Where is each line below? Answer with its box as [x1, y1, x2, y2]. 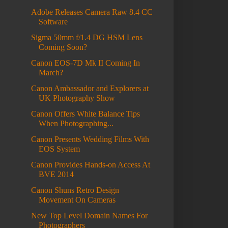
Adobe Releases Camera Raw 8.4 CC [31, 8, 153, 17]
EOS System [38, 145, 80, 154]
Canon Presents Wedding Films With [31, 135, 149, 144]
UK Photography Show [38, 94, 115, 103]
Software [38, 17, 68, 26]
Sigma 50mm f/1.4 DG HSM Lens [31, 33, 142, 42]
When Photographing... [38, 119, 113, 128]
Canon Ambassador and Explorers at [31, 84, 149, 93]
